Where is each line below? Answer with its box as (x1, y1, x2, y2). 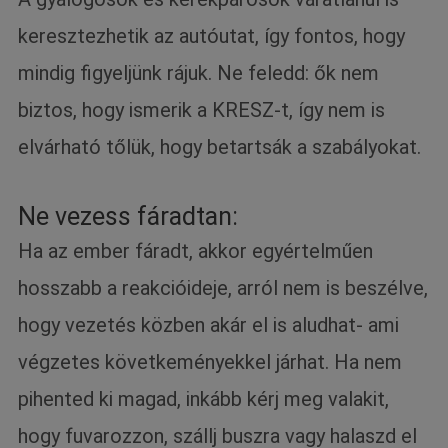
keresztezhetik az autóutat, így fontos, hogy (18, 24, 406, 49)
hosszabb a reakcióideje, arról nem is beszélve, (18, 276, 429, 301)
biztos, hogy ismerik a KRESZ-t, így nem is (18, 98, 386, 123)
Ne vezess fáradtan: (18, 202, 239, 232)
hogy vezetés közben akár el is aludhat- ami (18, 313, 400, 338)
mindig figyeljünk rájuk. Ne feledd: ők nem (18, 61, 380, 86)
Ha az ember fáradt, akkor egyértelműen (18, 239, 374, 264)
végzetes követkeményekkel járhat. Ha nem (18, 350, 403, 375)
